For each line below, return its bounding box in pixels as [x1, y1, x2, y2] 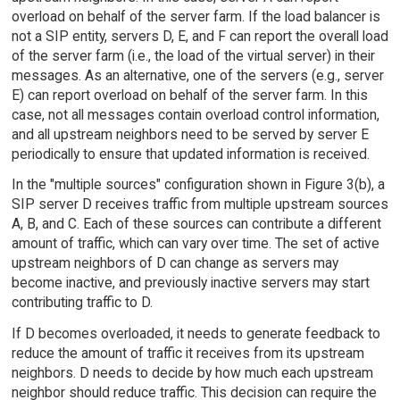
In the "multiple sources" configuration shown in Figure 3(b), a [11, 176, 385, 194]
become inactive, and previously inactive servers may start [11, 274, 370, 292]
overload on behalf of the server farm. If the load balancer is [11, 7, 380, 25]
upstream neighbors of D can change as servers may [11, 254, 338, 272]
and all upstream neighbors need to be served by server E [11, 125, 369, 143]
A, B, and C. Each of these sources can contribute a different [11, 215, 381, 233]
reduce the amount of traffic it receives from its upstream [11, 345, 364, 362]
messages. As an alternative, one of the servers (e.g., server [11, 66, 384, 84]
